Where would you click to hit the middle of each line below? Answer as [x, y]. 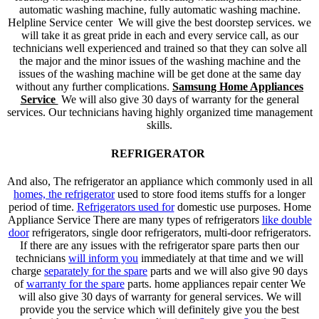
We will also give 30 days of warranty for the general [178, 100]
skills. [159, 125]
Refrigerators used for [125, 206]
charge [28, 271]
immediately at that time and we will [221, 258]
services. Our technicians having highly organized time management [159, 113]
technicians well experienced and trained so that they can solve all [159, 48]
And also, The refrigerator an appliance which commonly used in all [159, 181]
